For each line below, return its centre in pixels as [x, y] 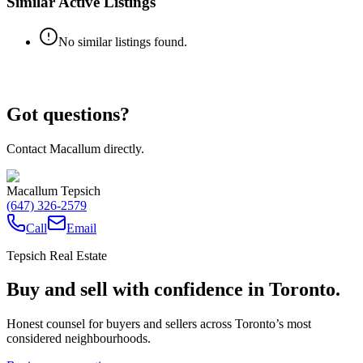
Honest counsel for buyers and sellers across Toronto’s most [159, 324]
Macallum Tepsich [53, 190]
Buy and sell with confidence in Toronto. [173, 290]
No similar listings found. [123, 41]
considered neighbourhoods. [79, 339]
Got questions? [68, 114]
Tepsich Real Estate [57, 255]
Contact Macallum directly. [75, 148]
